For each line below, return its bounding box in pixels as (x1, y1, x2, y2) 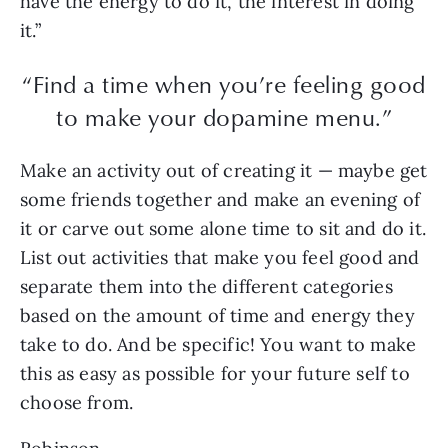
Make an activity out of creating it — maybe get (20, 159, 428, 183)
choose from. (20, 391, 139, 415)
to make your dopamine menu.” (56, 99, 392, 134)
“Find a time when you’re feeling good (22, 66, 426, 101)
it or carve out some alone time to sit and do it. (20, 217, 426, 241)
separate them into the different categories (20, 275, 393, 299)
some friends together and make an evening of (20, 188, 420, 212)
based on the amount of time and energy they (20, 304, 415, 328)
